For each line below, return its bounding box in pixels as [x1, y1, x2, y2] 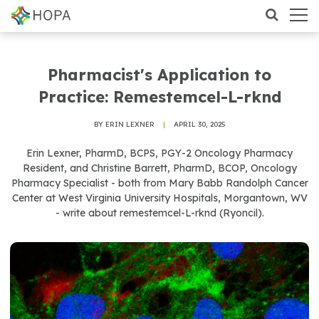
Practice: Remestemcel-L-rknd [38, 87, 281, 107]
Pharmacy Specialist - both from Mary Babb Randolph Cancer [11, 177, 308, 189]
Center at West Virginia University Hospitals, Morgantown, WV [11, 192, 308, 204]
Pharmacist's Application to [48, 65, 271, 85]
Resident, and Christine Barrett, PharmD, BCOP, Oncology [22, 162, 297, 174]
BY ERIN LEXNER [93, 120, 155, 129]
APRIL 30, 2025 [173, 120, 226, 129]
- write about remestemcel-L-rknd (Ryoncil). [55, 206, 264, 219]
